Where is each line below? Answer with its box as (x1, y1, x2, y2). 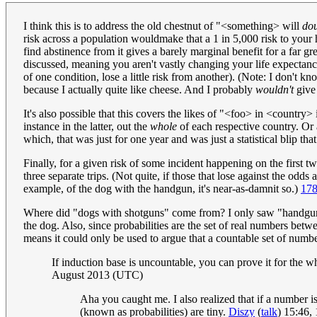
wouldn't (255, 83, 294, 96)
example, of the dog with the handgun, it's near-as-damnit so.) (23, 182, 301, 195)
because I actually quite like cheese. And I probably (23, 83, 255, 96)
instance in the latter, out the (23, 120, 150, 132)
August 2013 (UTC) (52, 268, 143, 281)
